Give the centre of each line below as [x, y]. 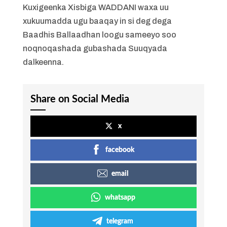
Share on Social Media [80, 99]
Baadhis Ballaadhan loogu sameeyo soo [99, 35]
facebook [120, 150]
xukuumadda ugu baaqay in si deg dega [97, 21]
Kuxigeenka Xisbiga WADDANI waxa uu [96, 7]
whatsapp [120, 198]
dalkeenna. [43, 62]
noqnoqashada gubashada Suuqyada [95, 48]
